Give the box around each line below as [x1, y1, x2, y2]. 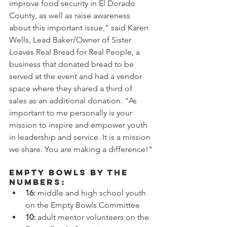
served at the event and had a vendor [9, 71, 144, 81]
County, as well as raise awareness [9, 10, 132, 20]
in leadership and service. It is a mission [9, 132, 153, 142]
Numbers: [9, 176, 66, 187]
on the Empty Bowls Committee [25, 200, 140, 210]
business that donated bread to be [9, 59, 136, 69]
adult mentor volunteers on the [35, 212, 151, 222]
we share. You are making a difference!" [9, 144, 153, 154]
